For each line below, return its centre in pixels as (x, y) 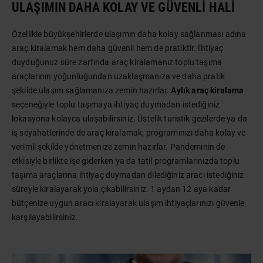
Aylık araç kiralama (208, 90)
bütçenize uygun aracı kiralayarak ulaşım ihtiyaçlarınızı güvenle (128, 203)
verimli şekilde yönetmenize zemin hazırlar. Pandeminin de (119, 147)
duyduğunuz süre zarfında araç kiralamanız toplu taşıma (117, 62)
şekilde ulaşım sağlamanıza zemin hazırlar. (92, 90)
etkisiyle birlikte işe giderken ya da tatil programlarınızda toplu (126, 161)
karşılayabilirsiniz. (45, 217)
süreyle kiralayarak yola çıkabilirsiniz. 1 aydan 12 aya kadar (122, 189)
